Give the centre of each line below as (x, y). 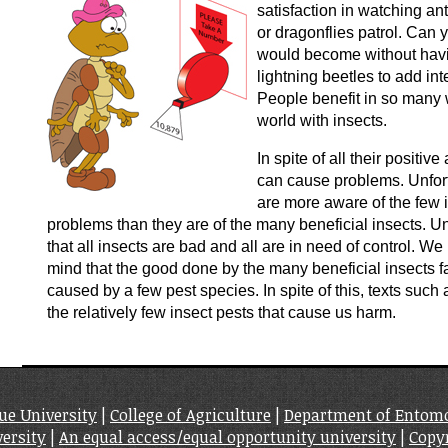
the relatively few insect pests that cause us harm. (221, 312)
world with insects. (321, 120)
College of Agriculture (190, 415)
